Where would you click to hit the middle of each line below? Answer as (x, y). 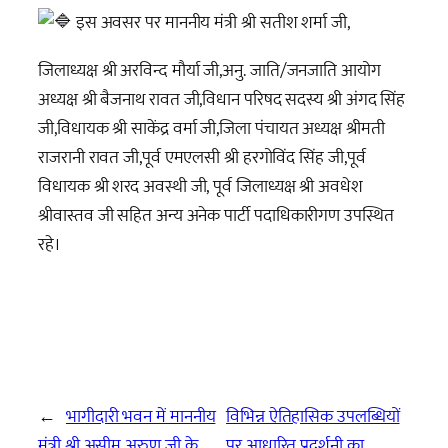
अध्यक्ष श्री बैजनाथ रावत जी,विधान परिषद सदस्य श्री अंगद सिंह (222, 99)
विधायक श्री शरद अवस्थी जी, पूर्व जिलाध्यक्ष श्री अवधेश (200, 186)
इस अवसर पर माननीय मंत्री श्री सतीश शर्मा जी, (210, 23)
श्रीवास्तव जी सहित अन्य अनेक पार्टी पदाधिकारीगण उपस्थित (216, 215)
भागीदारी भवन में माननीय (140, 416)
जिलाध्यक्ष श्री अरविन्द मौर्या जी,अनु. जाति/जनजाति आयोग (209, 70)
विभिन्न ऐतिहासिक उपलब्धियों (313, 416)
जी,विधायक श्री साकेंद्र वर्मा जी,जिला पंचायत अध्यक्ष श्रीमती (211, 128)
